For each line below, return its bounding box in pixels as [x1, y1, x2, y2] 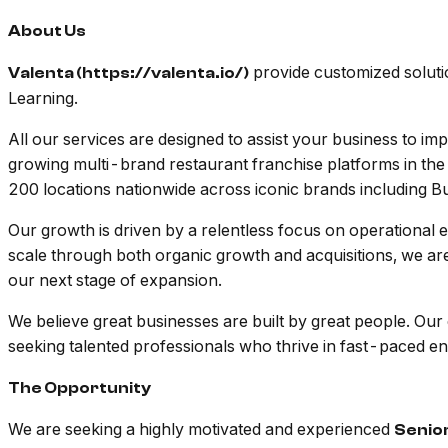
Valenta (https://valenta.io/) [8, 64, 249, 83]
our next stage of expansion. [8, 270, 222, 291]
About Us [8, 22, 86, 41]
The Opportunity [8, 379, 151, 398]
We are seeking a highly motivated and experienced [8, 419, 394, 440]
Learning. [8, 88, 78, 109]
